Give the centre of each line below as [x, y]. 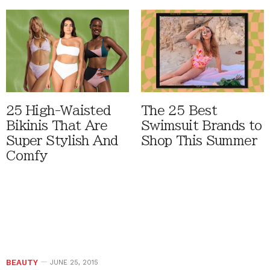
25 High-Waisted [58, 111]
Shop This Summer [199, 141]
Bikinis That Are [57, 126]
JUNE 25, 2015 [74, 263]
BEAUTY [22, 263]
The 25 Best [179, 111]
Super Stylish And [62, 141]
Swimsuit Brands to [202, 126]
